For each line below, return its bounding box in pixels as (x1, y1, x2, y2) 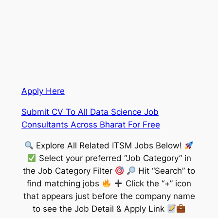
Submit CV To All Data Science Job (21, 107, 159, 117)
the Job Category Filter (22, 166, 115, 176)
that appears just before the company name (23, 191, 195, 201)
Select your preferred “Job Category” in (36, 153, 191, 163)
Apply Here (21, 86, 65, 96)
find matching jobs (27, 179, 102, 189)
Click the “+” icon (123, 179, 191, 189)
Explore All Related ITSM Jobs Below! (34, 141, 184, 151)
